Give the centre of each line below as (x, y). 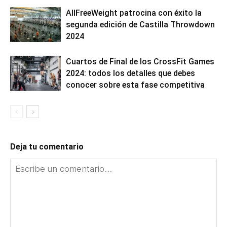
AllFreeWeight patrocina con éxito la (134, 13)
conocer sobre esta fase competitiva (135, 85)
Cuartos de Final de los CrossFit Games (140, 61)
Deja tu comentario (47, 146)
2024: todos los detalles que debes (130, 73)
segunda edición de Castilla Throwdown (140, 24)
